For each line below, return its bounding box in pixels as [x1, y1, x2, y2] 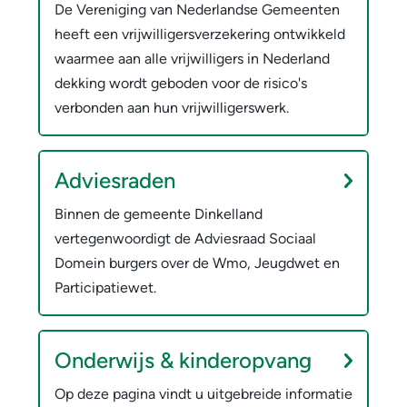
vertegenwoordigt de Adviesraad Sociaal [55, 229, 316, 247]
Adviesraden [55, 166, 175, 194]
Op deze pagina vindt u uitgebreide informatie [55, 384, 352, 402]
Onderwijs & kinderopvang [55, 346, 312, 373]
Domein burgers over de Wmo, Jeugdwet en [55, 253, 340, 272]
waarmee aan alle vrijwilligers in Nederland [55, 49, 330, 67]
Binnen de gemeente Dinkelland [55, 204, 263, 223]
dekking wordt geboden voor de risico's [55, 74, 307, 92]
